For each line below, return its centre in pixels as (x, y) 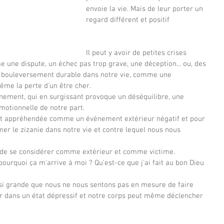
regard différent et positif (129, 20)
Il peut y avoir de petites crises (137, 53)
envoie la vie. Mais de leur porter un (145, 9)
